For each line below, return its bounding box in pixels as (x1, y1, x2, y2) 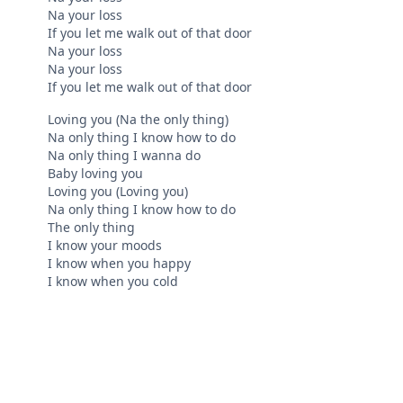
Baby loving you (48, 165, 144, 183)
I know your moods (48, 237, 163, 255)
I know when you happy (48, 255, 192, 273)
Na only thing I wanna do (48, 147, 201, 165)
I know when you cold (48, 273, 179, 291)
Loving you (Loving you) (48, 183, 189, 201)
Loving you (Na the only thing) (48, 111, 229, 129)
